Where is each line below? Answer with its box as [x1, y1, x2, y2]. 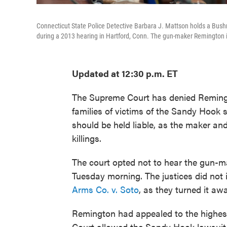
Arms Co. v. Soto [72, 183, 139, 196]
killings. [72, 132, 101, 144]
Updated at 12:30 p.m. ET [72, 67, 178, 80]
